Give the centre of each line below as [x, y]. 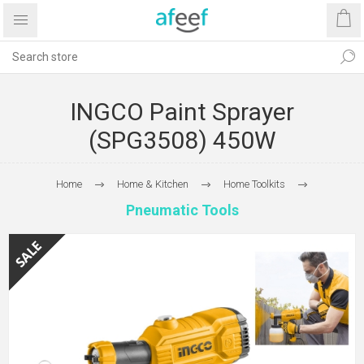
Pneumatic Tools [182, 210]
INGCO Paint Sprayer [182, 112]
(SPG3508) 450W [182, 140]
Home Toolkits [254, 184]
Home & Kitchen [153, 184]
